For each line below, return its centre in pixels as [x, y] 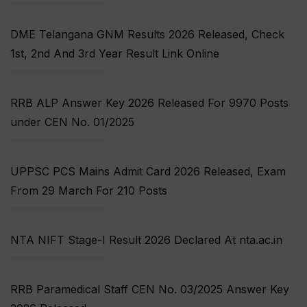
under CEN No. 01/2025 [72, 122]
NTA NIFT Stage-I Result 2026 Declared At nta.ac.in [146, 240]
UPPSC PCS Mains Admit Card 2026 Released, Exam [148, 172]
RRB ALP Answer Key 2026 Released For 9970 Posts [149, 103]
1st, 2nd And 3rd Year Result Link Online [115, 54]
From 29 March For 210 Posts [89, 191]
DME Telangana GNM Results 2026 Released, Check [147, 35]
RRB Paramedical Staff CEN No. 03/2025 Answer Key [150, 290]
